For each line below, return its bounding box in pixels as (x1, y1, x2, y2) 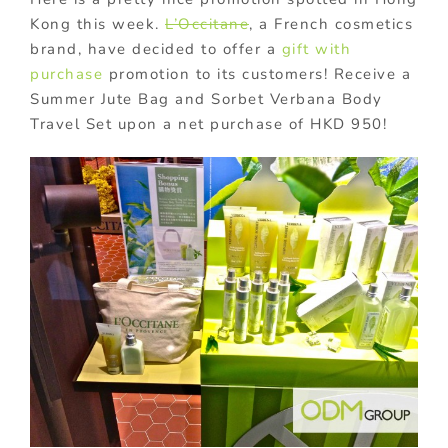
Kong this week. (30, 13, 165, 34)
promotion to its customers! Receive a (103, 63, 411, 84)
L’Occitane (165, 13, 249, 34)
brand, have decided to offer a (30, 38, 282, 59)
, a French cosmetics (249, 13, 413, 34)
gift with (281, 38, 351, 59)
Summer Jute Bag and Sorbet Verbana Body (30, 88, 383, 109)
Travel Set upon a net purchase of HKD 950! (30, 113, 387, 134)
